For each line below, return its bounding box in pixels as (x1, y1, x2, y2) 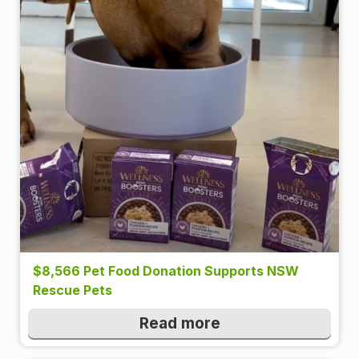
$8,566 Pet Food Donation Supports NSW (33, 262, 299, 279)
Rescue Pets (33, 281, 112, 298)
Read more (139, 313, 220, 333)
